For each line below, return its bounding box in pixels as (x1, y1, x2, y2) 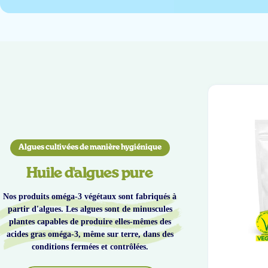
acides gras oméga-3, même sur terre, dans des (6, 229, 173, 239)
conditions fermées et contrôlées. (31, 242, 148, 251)
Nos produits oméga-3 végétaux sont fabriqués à (3, 191, 176, 201)
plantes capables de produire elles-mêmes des (8, 217, 171, 226)
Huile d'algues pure (26, 166, 153, 181)
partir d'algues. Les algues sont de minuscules (7, 204, 172, 214)
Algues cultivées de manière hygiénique (18, 143, 162, 151)
